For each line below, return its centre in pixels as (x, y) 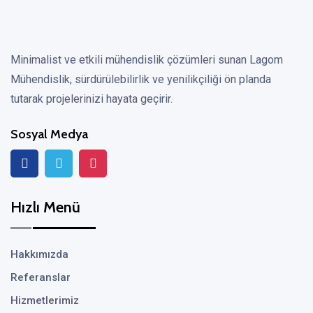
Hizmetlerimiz (45, 300)
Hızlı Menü (45, 207)
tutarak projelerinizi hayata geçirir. (92, 99)
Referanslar (41, 277)
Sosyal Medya (49, 134)
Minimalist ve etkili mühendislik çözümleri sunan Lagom (147, 60)
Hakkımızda (39, 254)
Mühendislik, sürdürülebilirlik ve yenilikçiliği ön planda (141, 79)
